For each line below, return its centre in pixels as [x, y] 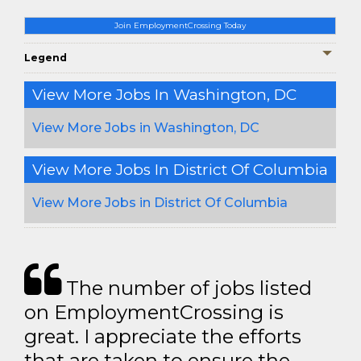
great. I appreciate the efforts [163, 336]
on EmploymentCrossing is [154, 312]
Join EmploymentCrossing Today [180, 25]
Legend [46, 58]
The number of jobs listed [187, 288]
